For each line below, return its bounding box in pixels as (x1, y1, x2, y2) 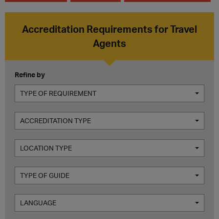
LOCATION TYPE (20, 144, 72, 152)
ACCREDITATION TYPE (20, 116, 91, 125)
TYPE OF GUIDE (20, 171, 69, 179)
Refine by (15, 70, 45, 79)
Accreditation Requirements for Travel (22, 22, 197, 35)
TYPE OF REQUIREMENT (20, 89, 96, 97)
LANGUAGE (20, 198, 56, 207)
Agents (93, 37, 126, 49)
